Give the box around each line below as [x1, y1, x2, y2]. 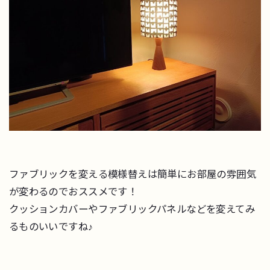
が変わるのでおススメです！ [8, 186, 138, 198]
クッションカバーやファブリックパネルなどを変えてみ [8, 204, 256, 215]
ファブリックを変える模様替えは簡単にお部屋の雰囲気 [8, 169, 257, 180]
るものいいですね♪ [8, 221, 93, 233]
